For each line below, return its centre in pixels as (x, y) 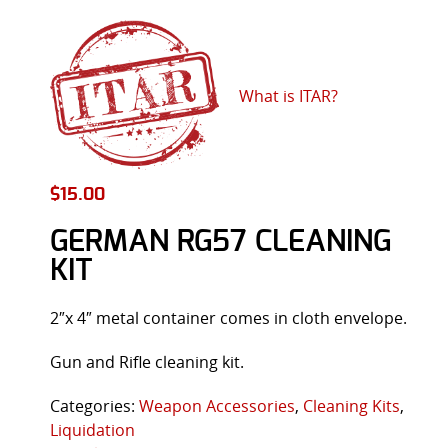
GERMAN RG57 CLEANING (220, 241)
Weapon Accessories (217, 405)
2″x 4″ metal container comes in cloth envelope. (228, 317)
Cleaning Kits (351, 405)
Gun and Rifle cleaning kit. (147, 361)
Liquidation (92, 429)
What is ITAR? (288, 95)
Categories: (94, 405)
